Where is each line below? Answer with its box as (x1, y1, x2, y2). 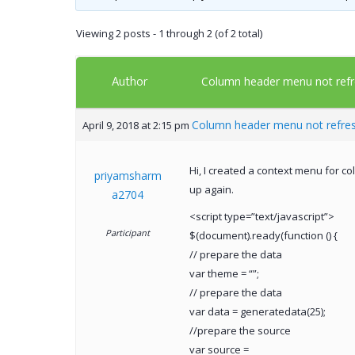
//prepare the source (189, 323, 291, 338)
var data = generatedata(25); (189, 304, 326, 319)
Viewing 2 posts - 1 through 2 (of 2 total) (75, 26, 262, 41)
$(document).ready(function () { (189, 228, 338, 243)
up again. (189, 182, 234, 197)
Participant (105, 227, 150, 239)
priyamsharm (94, 168, 162, 184)
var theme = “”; (189, 266, 259, 281)
